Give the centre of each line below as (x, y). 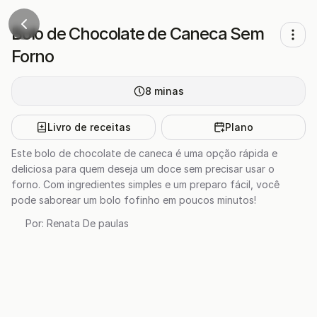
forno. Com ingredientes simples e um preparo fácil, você (145, 184)
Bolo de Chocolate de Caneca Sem (138, 34)
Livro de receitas (89, 127)
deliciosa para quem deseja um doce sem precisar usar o (143, 169)
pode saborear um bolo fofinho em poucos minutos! (134, 200)
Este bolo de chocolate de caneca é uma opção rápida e (144, 153)
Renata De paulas (88, 223)
